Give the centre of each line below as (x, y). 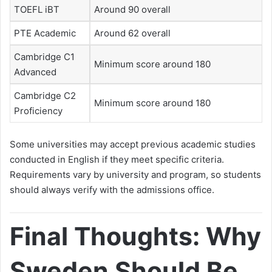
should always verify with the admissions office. (112, 189)
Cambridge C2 (45, 96)
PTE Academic (45, 33)
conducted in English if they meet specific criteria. (117, 159)
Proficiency (38, 111)
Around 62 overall (132, 33)
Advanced (35, 72)
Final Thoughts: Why (135, 236)
